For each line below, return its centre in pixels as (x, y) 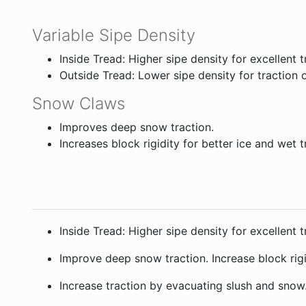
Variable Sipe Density (114, 35)
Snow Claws (79, 103)
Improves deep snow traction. (137, 127)
